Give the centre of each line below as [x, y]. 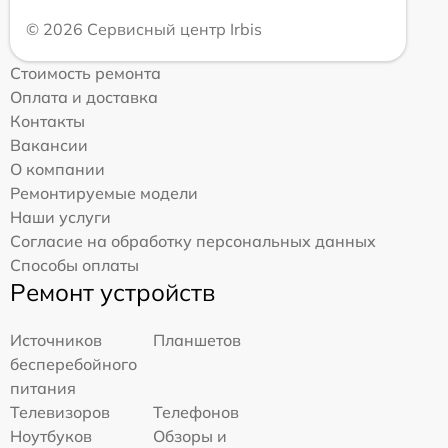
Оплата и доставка [84, 97]
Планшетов [197, 340]
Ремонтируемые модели [104, 193]
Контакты [47, 121]
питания [43, 388]
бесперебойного [73, 364]
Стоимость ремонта [85, 73]
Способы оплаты [74, 265]
